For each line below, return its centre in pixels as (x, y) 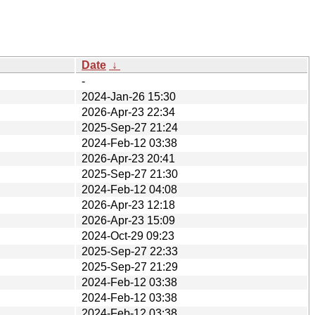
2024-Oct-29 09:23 (128, 236)
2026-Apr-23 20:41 (128, 158)
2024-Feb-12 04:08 (129, 189)
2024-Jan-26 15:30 (129, 96)
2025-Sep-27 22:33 (130, 251)
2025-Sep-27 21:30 (130, 174)
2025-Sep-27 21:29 (130, 266)
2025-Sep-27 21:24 (130, 127)
